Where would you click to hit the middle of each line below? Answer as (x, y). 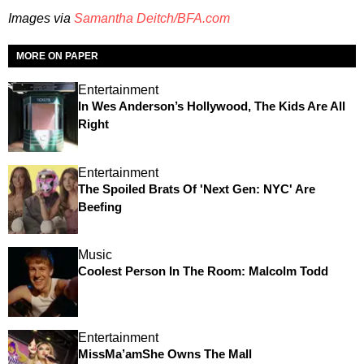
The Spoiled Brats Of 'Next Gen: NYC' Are (196, 188)
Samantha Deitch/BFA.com (152, 19)
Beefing (100, 206)
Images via (41, 19)
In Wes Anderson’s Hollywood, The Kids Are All (211, 106)
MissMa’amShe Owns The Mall (165, 353)
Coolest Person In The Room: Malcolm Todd (203, 271)
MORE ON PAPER (57, 56)
